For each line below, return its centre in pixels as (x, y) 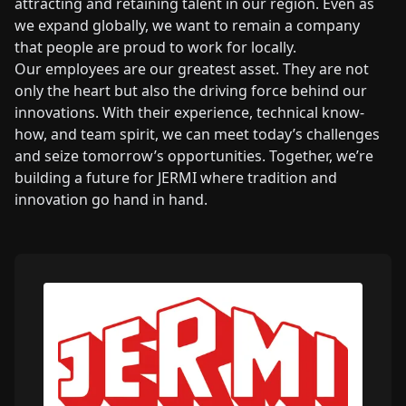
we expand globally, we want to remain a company (187, 26)
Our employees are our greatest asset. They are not (192, 69)
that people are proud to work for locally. (155, 48)
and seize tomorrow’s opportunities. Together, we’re (194, 156)
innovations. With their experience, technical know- (189, 113)
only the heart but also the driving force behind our (191, 91)
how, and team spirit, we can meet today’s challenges (197, 135)
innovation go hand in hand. (111, 200)
